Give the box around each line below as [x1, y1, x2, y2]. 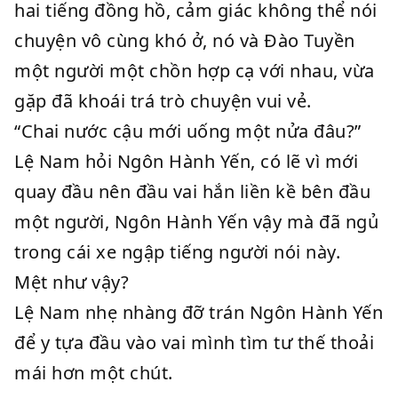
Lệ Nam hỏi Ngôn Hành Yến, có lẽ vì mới [14, 149, 358, 173]
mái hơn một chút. [14, 361, 173, 385]
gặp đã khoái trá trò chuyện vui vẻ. [14, 89, 312, 113]
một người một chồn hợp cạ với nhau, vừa [14, 59, 375, 83]
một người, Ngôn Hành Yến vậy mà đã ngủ [14, 210, 378, 234]
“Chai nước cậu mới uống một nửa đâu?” [14, 119, 362, 143]
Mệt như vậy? [14, 270, 129, 294]
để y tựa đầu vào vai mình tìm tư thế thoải [14, 330, 374, 354]
